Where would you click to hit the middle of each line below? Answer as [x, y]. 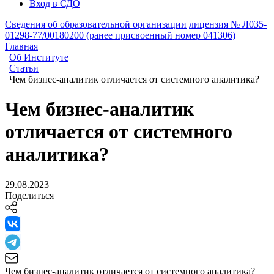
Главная [21, 46]
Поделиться [29, 195]
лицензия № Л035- [228, 24]
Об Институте [39, 57]
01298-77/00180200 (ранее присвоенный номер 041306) [120, 35]
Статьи [24, 68]
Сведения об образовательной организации [96, 24]
